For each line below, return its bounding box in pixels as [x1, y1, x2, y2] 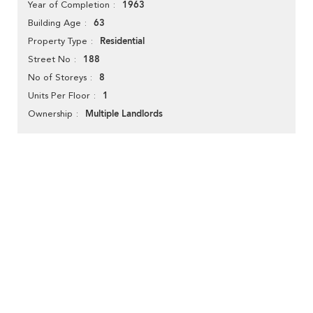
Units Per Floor [28, 90, 90, 101]
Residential [100, 35, 145, 48]
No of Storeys [28, 72, 87, 83]
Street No [28, 54, 71, 65]
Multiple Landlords [85, 108, 163, 121]
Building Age [28, 17, 81, 29]
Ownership [28, 108, 73, 119]
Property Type [28, 36, 87, 47]
